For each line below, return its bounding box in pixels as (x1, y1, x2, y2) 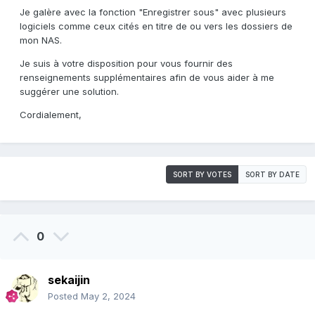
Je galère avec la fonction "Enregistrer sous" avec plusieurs (20, 6, 286, 18)
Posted (48, 290, 81, 302)
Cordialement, (20, 109, 82, 121)
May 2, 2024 (81, 290, 136, 302)
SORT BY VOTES (173, 170, 231, 179)
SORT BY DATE (245, 170, 300, 179)
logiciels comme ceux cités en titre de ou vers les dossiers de (20, 20, 292, 32)
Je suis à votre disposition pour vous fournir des (20, 58, 233, 70)
